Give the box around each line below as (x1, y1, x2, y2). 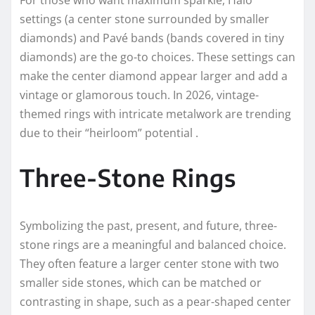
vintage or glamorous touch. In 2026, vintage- (20, 87, 259, 103)
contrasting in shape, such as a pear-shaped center (20, 294, 291, 310)
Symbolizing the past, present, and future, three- (20, 218, 277, 234)
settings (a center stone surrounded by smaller (20, 11, 269, 27)
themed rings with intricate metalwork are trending (20, 106, 291, 122)
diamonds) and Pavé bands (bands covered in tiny (20, 30, 284, 46)
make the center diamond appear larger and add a (20, 68, 288, 84)
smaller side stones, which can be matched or (20, 275, 262, 291)
